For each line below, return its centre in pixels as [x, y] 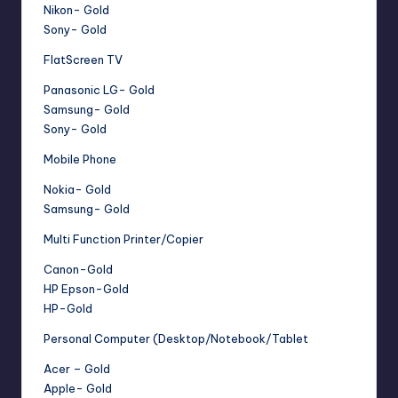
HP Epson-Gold [86, 289]
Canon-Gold [78, 270]
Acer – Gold [77, 369]
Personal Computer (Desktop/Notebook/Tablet [176, 339]
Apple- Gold [78, 389]
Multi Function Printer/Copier [123, 239]
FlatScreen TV [83, 60]
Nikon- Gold [76, 10]
